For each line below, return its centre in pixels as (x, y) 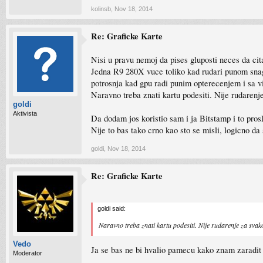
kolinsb (101, 9)
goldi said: (112, 208)
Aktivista (25, 113)
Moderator (28, 253)
